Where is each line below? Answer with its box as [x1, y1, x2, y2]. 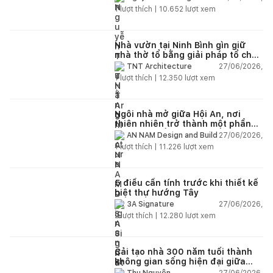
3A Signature [127, 200, 174, 209]
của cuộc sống [115, 128, 177, 138]
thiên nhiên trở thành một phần [115, 118, 251, 129]
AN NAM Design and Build [127, 131, 218, 140]
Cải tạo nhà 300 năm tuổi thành [115, 246, 252, 257]
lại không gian [115, 59, 175, 69]
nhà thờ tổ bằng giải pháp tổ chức [115, 49, 263, 60]
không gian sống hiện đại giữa [115, 256, 246, 266]
